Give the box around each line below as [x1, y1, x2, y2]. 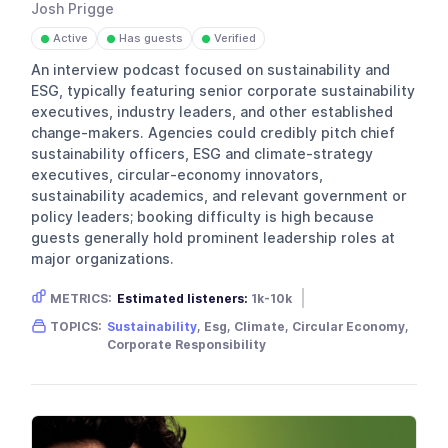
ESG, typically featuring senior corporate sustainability [31, 82, 416, 99]
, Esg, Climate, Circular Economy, [197, 318, 410, 334]
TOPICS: [50, 318, 103, 334]
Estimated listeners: [117, 290, 249, 306]
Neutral [202, 311, 254, 327]
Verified [211, 31, 257, 46]
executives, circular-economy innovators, [31, 166, 324, 183]
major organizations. [31, 250, 175, 267]
